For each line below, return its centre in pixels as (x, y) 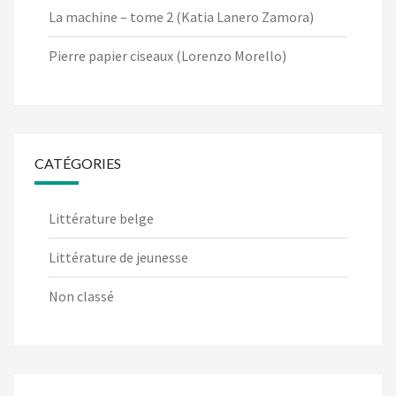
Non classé (81, 297)
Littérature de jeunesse (118, 258)
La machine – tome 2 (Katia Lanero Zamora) (181, 17)
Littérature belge (101, 219)
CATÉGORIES (78, 164)
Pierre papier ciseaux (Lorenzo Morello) (168, 56)
